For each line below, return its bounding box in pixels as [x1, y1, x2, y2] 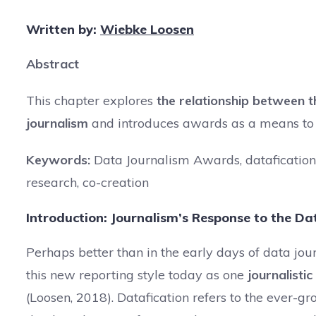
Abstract [26, 56, 79, 72]
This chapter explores [26, 92, 157, 109]
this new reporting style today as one [26, 267, 244, 283]
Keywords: [26, 152, 94, 168]
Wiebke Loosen [100, 21, 194, 37]
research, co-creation [26, 174, 149, 190]
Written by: [26, 21, 100, 37]
